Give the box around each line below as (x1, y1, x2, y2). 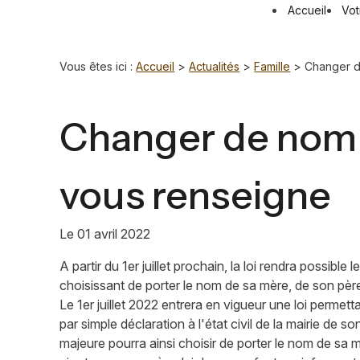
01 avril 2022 (77, 226, 151, 242)
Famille (254, 59, 291, 73)
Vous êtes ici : (59, 59, 133, 73)
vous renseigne (59, 171, 332, 219)
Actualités (189, 59, 240, 73)
